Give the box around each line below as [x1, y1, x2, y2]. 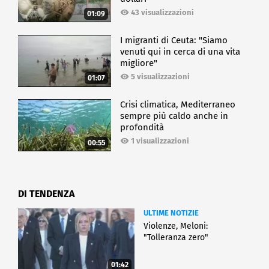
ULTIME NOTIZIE [144, 208, 199, 217]
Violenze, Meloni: [144, 220, 208, 231]
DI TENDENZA [18, 187, 74, 199]
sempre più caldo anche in [120, 110, 229, 122]
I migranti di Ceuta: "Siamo [120, 35, 228, 46]
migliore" [120, 58, 158, 69]
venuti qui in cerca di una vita [120, 46, 241, 58]
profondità [120, 122, 165, 133]
